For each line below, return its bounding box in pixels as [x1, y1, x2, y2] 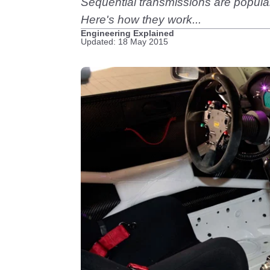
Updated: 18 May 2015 [81, 37, 168, 46]
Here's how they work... [81, 13, 201, 26]
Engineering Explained [81, 28, 174, 38]
